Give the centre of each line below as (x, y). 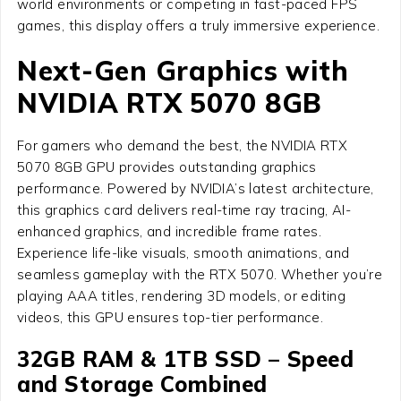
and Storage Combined (142, 384)
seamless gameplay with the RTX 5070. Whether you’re (200, 275)
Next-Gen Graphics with (183, 71)
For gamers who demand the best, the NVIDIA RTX (182, 146)
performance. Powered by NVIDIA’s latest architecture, (195, 189)
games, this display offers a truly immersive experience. (198, 26)
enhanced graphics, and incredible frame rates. (169, 232)
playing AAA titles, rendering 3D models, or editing (181, 296)
